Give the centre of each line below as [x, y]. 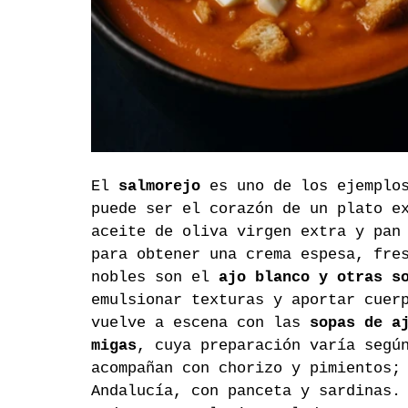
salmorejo [159, 186]
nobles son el [155, 277]
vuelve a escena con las [200, 322]
